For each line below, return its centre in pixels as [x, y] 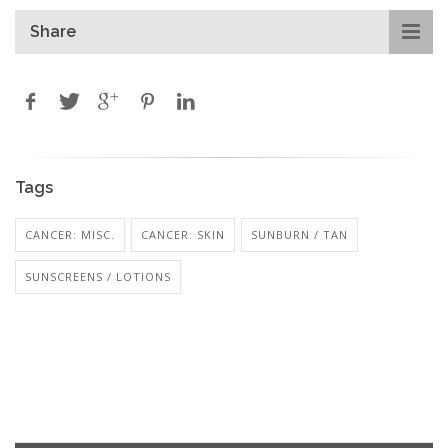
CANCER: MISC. [70, 234]
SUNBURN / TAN [299, 234]
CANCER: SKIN [183, 234]
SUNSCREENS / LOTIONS [98, 276]
